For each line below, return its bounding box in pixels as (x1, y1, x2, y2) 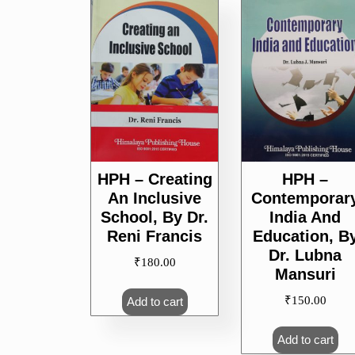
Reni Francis (107, 227, 203, 245)
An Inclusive (108, 189, 202, 207)
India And (269, 208, 342, 226)
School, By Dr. (101, 208, 209, 226)
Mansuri (274, 265, 336, 283)
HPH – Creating (97, 170, 212, 188)
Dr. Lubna (269, 246, 342, 264)
